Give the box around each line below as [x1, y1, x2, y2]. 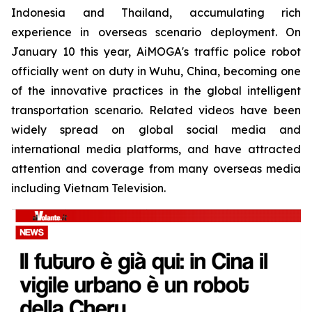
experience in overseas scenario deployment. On [11, 24, 301, 39]
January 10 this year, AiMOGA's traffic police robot [11, 44, 301, 58]
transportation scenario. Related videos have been [11, 102, 301, 117]
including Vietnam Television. [11, 180, 166, 195]
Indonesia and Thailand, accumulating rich [11, 5, 301, 19]
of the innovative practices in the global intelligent [11, 83, 301, 97]
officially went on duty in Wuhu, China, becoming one [11, 63, 301, 78]
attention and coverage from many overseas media [11, 161, 301, 175]
